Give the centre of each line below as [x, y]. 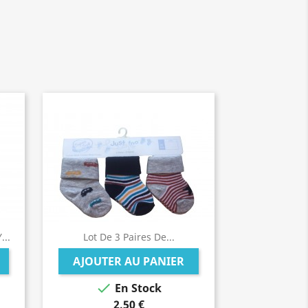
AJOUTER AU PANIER [129, 261]
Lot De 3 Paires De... [129, 237]
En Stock [137, 288]
